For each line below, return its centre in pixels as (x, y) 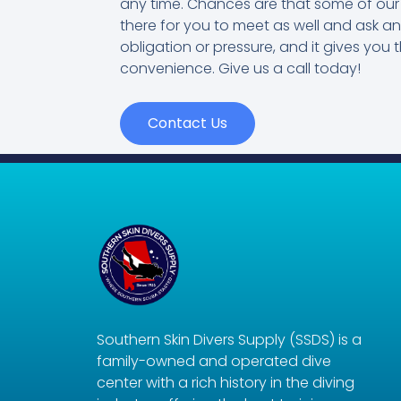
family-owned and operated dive (213, 361)
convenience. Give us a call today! (241, 69)
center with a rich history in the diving (225, 382)
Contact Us (188, 124)
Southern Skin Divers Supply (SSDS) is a (229, 339)
